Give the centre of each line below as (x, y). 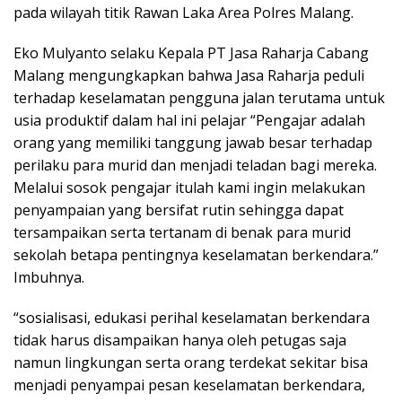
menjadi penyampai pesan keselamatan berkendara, (189, 385)
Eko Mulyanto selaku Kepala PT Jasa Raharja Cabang (191, 53)
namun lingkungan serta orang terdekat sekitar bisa (191, 363)
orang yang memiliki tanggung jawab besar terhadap (193, 143)
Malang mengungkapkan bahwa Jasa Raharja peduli (189, 76)
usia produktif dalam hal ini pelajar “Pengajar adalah (189, 121)
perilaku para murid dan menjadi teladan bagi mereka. (195, 166)
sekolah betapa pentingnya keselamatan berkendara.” (196, 255)
